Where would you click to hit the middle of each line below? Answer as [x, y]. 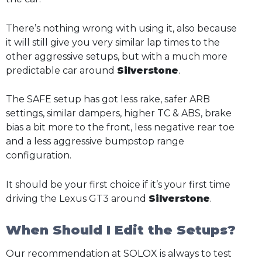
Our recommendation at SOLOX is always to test [119, 254]
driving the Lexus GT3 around [77, 199]
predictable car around [61, 70]
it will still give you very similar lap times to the [113, 42]
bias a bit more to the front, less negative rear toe [120, 127]
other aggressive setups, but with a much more [117, 56]
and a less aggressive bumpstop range [95, 142]
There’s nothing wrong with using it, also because [121, 28]
